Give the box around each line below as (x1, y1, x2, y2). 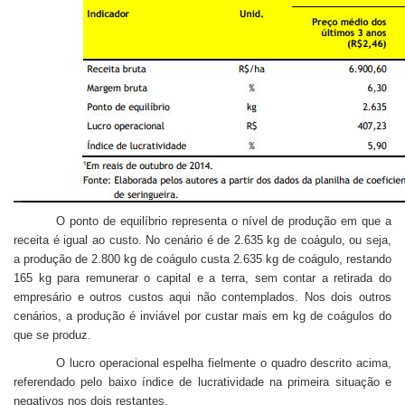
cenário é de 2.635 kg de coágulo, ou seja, (160, 232, 392, 247)
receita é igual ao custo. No (14, 232, 161, 247)
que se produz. (14, 327, 91, 342)
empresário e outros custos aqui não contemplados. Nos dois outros (14, 289, 391, 304)
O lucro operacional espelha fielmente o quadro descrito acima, (56, 355, 391, 370)
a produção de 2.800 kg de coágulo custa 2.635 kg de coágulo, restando (14, 251, 391, 266)
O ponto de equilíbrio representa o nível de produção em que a (56, 213, 391, 228)
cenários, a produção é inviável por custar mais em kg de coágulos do (14, 308, 391, 323)
